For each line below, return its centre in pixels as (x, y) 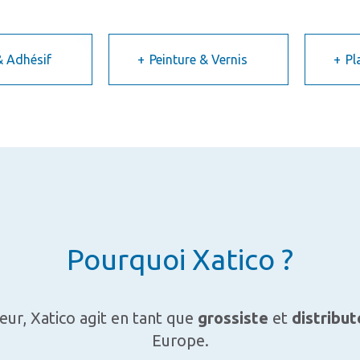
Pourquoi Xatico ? (180, 259)
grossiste (233, 317)
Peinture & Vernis (198, 59)
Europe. (180, 340)
